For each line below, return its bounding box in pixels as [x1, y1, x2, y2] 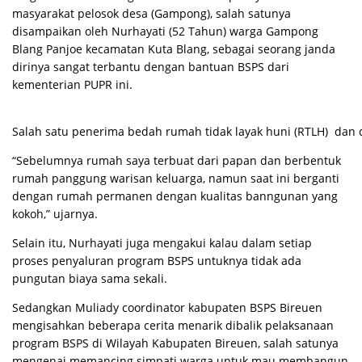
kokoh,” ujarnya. [12, 206, 98, 221]
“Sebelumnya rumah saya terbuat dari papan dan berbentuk [12, 153, 341, 168]
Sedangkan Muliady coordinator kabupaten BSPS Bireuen [12, 300, 322, 315]
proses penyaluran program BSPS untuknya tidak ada [12, 253, 301, 268]
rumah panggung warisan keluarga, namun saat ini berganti [12, 170, 339, 186]
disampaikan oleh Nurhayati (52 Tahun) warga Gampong [12, 23, 318, 39]
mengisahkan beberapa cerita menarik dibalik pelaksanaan [12, 318, 334, 333]
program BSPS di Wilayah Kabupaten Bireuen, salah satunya [12, 335, 339, 351]
